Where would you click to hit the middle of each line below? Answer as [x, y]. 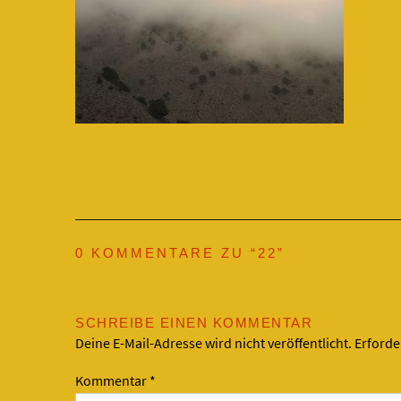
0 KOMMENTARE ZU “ [166, 253]
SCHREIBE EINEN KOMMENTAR [194, 323]
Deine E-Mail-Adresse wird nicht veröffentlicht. [213, 343]
